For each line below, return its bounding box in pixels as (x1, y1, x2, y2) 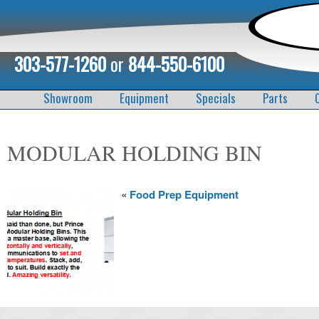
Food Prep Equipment (130, 186, 239, 202)
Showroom (43, 89, 93, 107)
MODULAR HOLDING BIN (7, 138, 262, 167)
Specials (195, 89, 236, 107)
